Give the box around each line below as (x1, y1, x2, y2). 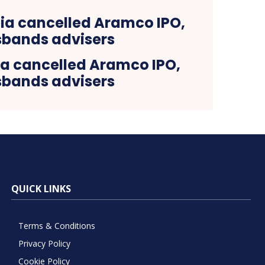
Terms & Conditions (18, 219, 95, 231)
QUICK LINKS (11, 182, 71, 195)
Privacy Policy (18, 237, 70, 249)
